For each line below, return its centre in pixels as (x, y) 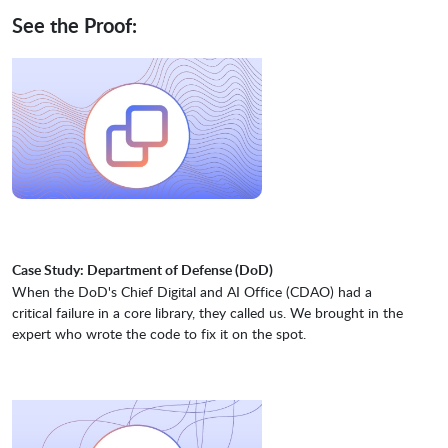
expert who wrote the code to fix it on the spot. (159, 333)
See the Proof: (74, 25)
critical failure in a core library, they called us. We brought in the (207, 312)
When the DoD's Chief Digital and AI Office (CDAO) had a (192, 291)
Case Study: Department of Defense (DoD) (142, 269)
